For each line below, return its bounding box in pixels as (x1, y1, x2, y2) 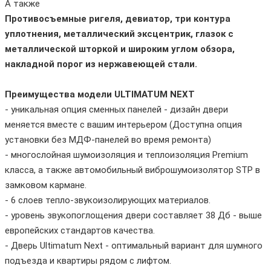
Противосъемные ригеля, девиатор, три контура (5, 13, 230, 24)
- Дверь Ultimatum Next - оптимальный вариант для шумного (5, 240, 263, 251)
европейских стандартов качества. (5, 224, 157, 236)
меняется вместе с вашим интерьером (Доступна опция (5, 119, 242, 130)
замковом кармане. (5, 179, 87, 191)
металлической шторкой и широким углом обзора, (5, 43, 235, 54)
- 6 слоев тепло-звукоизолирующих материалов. (5, 194, 211, 206)
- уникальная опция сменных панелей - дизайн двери (5, 103, 228, 115)
